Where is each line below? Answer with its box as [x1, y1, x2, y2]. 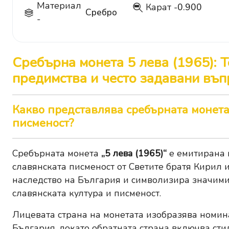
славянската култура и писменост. [12, 187, 161, 200]
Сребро [85, 6, 117, 19]
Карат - [145, 1, 177, 14]
